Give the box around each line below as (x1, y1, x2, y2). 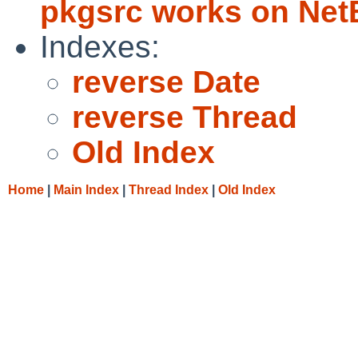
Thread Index (129, 182, 209, 197)
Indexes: (40, 29, 160, 64)
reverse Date (72, 64, 261, 99)
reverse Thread (72, 99, 297, 134)
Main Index (54, 182, 119, 197)
